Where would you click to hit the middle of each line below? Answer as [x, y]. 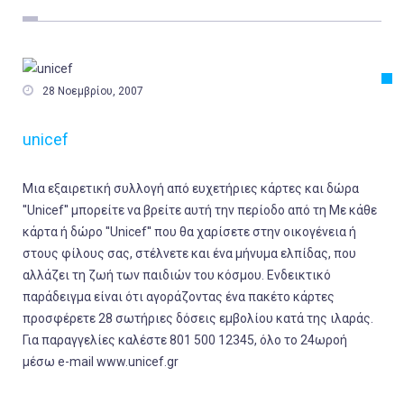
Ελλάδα [202, 50]
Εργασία [205, 20]
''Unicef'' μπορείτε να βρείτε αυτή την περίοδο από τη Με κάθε [200, 210]
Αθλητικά [209, 234]
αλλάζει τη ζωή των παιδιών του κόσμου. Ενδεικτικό [177, 275]
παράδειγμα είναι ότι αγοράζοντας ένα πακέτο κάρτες [179, 297]
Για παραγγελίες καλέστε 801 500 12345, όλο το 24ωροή [185, 340]
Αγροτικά [208, 142]
